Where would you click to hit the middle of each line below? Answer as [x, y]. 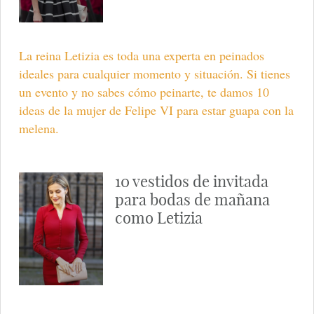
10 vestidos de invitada [191, 181]
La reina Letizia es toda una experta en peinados [141, 55]
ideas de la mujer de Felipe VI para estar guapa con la [156, 110]
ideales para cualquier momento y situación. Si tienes [154, 73]
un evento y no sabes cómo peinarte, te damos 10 [144, 91]
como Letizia [158, 218]
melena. [39, 128]
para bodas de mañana [192, 199]
